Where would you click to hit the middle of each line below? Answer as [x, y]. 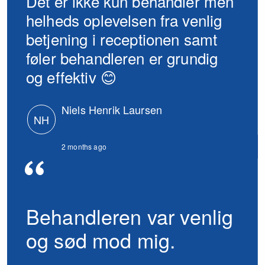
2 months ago [84, 146]
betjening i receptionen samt [122, 38]
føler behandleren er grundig [122, 57]
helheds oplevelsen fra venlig [124, 20]
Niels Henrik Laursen [112, 109]
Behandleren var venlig [130, 216]
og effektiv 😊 [71, 76]
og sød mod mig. [101, 240]
